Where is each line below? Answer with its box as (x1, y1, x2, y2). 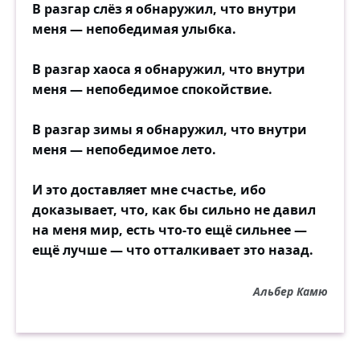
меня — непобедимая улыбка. (32, 19, 236, 38)
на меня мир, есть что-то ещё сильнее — (32, 220, 307, 239)
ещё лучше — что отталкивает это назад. (32, 240, 313, 259)
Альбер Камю (253, 283, 328, 299)
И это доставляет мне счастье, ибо (32, 180, 266, 198)
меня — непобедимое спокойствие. (32, 80, 272, 98)
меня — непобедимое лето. (32, 140, 216, 158)
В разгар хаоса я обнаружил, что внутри (32, 59, 305, 78)
